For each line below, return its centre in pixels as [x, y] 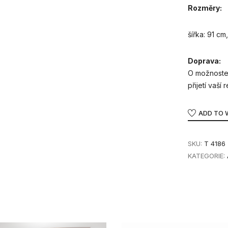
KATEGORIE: [206, 155]
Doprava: [205, 61]
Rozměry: [205, 8]
